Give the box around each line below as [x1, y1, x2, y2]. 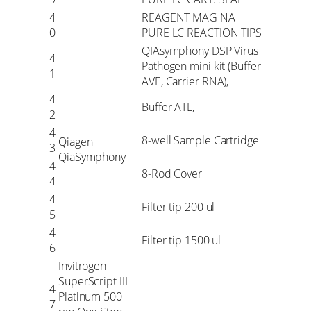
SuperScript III [58, 273, 128, 289]
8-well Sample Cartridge [142, 132, 259, 148]
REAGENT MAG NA [142, 9, 235, 25]
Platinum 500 [58, 288, 122, 304]
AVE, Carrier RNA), [142, 73, 229, 89]
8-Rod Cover [142, 165, 202, 181]
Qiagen [58, 133, 93, 149]
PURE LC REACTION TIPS [142, 24, 262, 40]
